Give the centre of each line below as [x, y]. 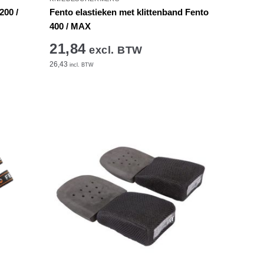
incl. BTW [81, 65]
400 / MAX [70, 26]
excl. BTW [114, 50]
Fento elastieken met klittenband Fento [129, 12]
